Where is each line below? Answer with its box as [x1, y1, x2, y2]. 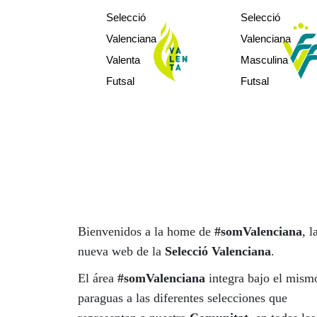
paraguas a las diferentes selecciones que [77, 291, 287, 306]
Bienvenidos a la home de [77, 224, 214, 239]
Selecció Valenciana [164, 244, 271, 259]
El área [77, 271, 117, 286]
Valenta [105, 53, 140, 66]
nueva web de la [77, 244, 165, 259]
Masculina [240, 53, 288, 66]
